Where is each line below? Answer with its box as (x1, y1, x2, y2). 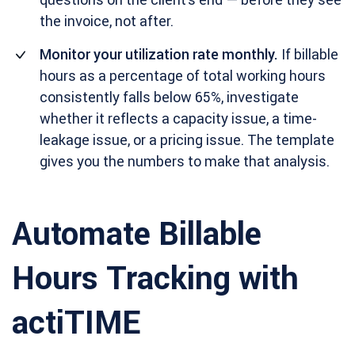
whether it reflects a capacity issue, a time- (40, 109, 317, 128)
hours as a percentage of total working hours (40, 67, 326, 85)
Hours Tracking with (12, 258, 299, 297)
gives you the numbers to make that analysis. (40, 152, 330, 170)
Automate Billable (12, 214, 261, 253)
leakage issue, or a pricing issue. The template (40, 131, 334, 149)
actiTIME (12, 303, 140, 342)
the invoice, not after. (40, 12, 174, 30)
